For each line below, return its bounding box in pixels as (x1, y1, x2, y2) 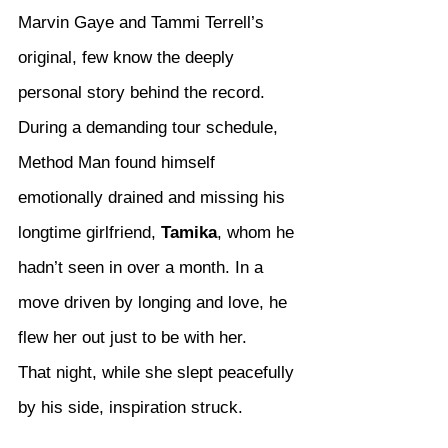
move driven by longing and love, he (18, 293, 292, 313)
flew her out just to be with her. (18, 328, 247, 348)
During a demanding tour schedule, (18, 118, 283, 138)
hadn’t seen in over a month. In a (18, 258, 268, 278)
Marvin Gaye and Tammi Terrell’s (18, 13, 269, 33)
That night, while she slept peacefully (18, 363, 299, 383)
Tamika (161, 223, 217, 243)
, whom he (217, 223, 299, 243)
